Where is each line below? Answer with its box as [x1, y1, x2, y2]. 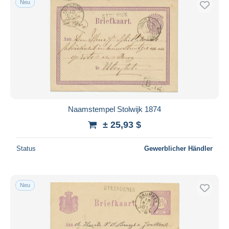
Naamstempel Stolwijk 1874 [68, 104, 161, 113]
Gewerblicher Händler [144, 144, 213, 152]
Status [16, 144, 36, 152]
